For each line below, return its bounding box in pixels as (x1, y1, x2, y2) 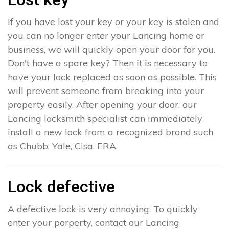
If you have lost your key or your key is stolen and (8, 16, 219, 28)
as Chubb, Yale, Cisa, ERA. (8, 140, 118, 152)
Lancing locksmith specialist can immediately (8, 112, 202, 125)
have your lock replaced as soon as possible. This (8, 71, 217, 83)
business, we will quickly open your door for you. (8, 43, 215, 56)
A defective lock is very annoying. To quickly (8, 203, 198, 215)
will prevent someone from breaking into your (8, 85, 204, 97)
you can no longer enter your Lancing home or (8, 30, 204, 42)
